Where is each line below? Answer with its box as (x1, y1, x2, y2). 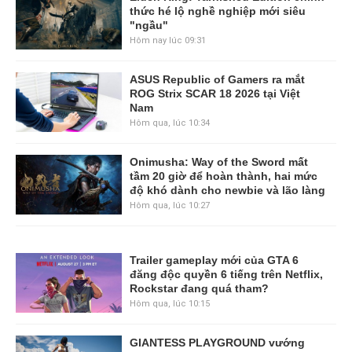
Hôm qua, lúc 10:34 (129, 117, 210, 128)
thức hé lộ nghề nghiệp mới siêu (129, 4, 306, 17)
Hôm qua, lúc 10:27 (129, 200, 210, 211)
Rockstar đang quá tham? (129, 281, 269, 295)
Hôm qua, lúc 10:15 (129, 298, 210, 309)
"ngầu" (129, 18, 168, 31)
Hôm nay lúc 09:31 (129, 35, 206, 46)
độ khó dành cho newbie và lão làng (129, 183, 325, 196)
